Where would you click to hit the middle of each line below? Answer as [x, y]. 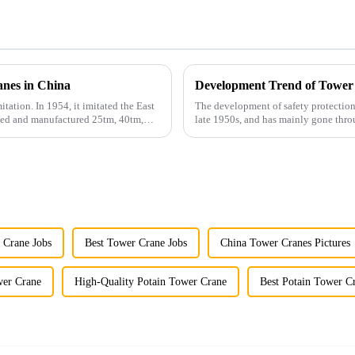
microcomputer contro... [246, 133]
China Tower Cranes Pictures [285, 243]
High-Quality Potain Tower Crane [151, 282]
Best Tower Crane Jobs [136, 243]
